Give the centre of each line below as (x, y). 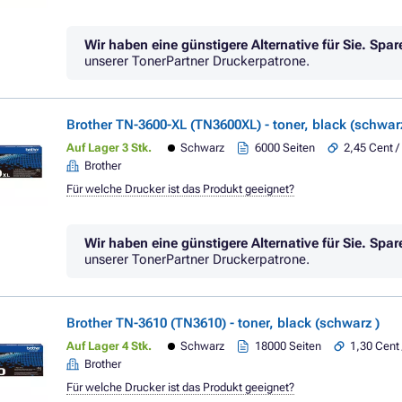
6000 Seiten (285, 148)
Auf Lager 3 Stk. (109, 148)
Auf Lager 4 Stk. (109, 346)
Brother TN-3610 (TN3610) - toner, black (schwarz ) (223, 323)
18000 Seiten (288, 346)
